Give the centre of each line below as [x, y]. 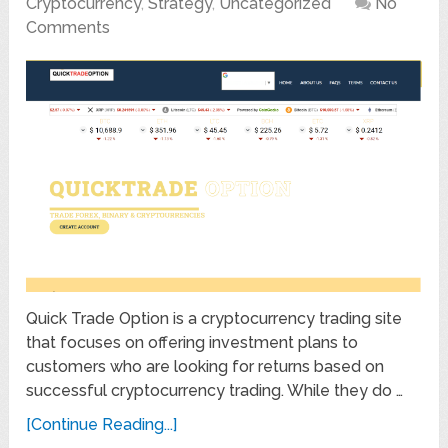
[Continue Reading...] [102, 424]
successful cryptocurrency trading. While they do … [215, 390]
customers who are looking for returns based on [205, 366]
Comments [68, 27]
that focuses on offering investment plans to [192, 342]
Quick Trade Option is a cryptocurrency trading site [214, 318]
